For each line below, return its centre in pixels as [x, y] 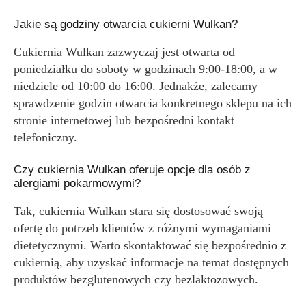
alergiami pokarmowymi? [77, 183]
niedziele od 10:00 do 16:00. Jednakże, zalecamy [136, 86]
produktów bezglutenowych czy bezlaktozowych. [136, 279]
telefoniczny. [45, 137]
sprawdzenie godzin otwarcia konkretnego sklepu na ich [153, 103]
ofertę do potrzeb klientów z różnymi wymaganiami [142, 228]
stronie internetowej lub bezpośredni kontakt [124, 120]
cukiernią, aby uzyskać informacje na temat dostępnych [151, 262]
